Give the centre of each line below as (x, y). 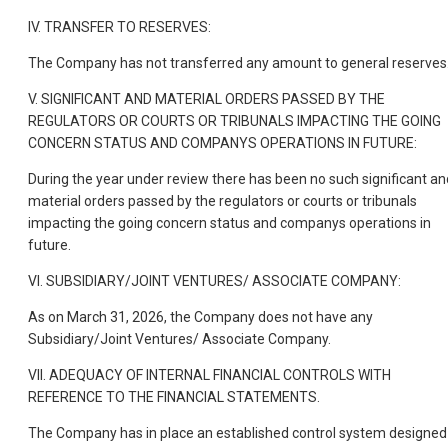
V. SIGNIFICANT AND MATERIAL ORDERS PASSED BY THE (206, 98)
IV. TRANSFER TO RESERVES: (119, 26)
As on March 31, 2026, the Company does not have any (200, 316)
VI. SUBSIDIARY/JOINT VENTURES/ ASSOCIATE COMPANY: (214, 280)
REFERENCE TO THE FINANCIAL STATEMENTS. (174, 396)
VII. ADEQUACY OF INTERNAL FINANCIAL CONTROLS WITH (209, 374)
